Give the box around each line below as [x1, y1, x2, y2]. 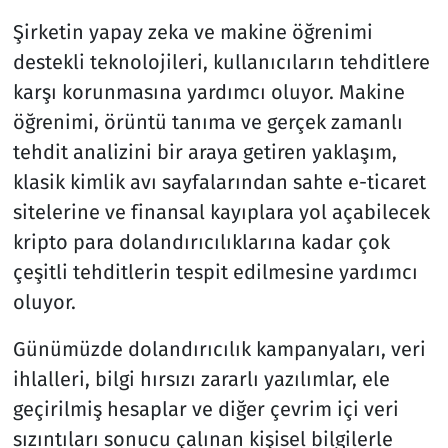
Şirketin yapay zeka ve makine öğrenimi [12, 19, 373, 44]
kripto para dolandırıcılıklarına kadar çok [12, 229, 390, 254]
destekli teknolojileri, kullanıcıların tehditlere [12, 49, 430, 74]
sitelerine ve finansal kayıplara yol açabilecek [12, 199, 430, 224]
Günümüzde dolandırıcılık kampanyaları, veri [12, 336, 426, 361]
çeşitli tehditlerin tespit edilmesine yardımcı [12, 259, 418, 284]
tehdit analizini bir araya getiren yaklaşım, [12, 139, 397, 164]
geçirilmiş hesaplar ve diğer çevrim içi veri [12, 396, 399, 421]
